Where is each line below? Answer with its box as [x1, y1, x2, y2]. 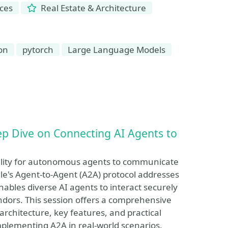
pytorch [22, 44, 53, 55]
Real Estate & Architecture [39, 2, 147, 14]
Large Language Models [68, 44, 165, 55]
